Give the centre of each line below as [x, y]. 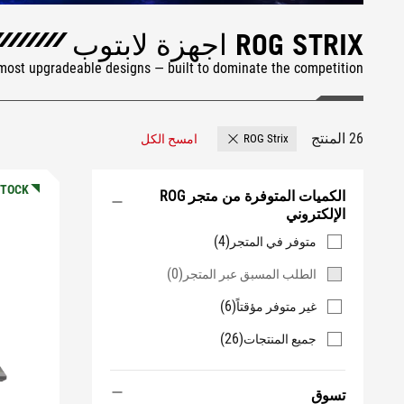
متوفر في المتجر [273, 242]
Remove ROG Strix [191, 144]
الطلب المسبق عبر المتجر [250, 274]
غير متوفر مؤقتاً [276, 307]
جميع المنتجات [280, 339]
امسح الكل [169, 139]
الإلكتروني [316, 214]
